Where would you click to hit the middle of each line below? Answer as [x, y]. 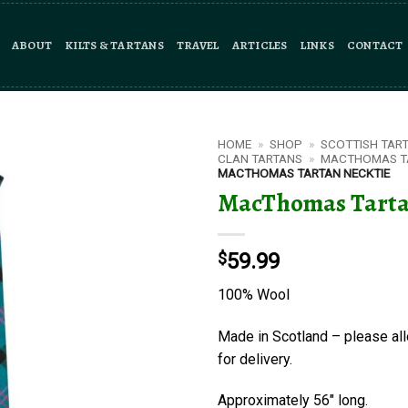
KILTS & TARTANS [114, 45]
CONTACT [375, 45]
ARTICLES [260, 45]
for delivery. [255, 359]
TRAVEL [198, 45]
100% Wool [254, 294]
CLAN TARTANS [260, 158]
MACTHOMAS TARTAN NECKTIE [304, 173]
